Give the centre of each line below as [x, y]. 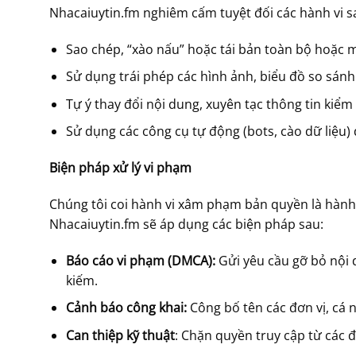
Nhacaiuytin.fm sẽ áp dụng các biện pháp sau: [186, 224]
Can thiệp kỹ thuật [120, 335]
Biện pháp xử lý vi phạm [120, 168]
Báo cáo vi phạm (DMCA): [140, 260]
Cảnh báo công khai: [126, 308]
